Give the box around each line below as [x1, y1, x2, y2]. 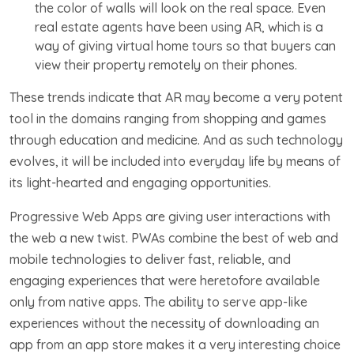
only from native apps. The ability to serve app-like [9, 293, 307, 310]
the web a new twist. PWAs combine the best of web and [9, 229, 338, 246]
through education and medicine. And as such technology [9, 131, 343, 148]
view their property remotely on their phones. [35, 56, 297, 73]
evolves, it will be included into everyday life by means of [9, 153, 341, 169]
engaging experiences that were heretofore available [9, 272, 320, 288]
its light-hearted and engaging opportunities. [9, 174, 271, 190]
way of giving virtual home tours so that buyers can [35, 37, 336, 54]
